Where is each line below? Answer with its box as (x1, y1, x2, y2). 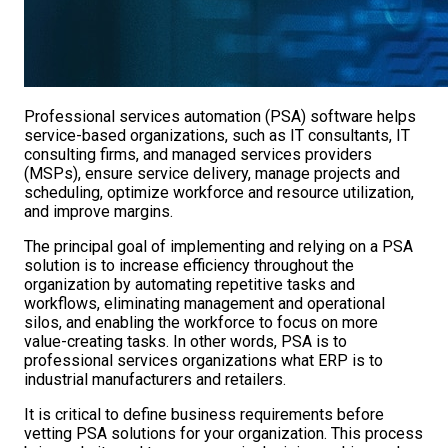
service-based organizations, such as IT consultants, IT (24, 126, 410, 146)
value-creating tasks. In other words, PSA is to (24, 332, 347, 352)
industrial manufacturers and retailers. (24, 370, 286, 390)
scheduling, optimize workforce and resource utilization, (24, 183, 414, 203)
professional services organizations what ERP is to (24, 351, 383, 371)
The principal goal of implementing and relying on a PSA (24, 237, 413, 257)
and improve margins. (24, 202, 173, 222)
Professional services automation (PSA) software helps (24, 107, 416, 127)
